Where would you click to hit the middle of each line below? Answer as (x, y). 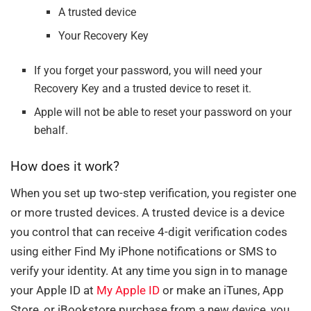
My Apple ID (128, 291)
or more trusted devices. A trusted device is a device (148, 213)
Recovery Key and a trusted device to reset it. (143, 88)
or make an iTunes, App (222, 291)
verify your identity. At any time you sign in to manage (149, 271)
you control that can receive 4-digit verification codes (149, 232)
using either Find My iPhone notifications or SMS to (144, 252)
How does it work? (65, 167)
